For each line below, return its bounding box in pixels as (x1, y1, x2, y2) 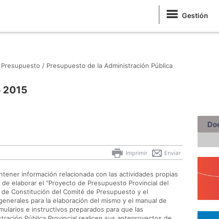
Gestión (182, 11, 208, 20)
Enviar (163, 149, 181, 156)
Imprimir (124, 149, 147, 156)
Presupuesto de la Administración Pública (46, 62, 173, 69)
